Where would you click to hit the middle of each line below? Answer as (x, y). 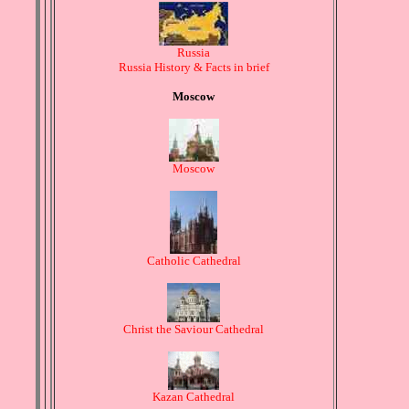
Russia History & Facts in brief (194, 68)
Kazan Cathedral (194, 397)
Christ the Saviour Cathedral (194, 330)
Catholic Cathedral (194, 261)
